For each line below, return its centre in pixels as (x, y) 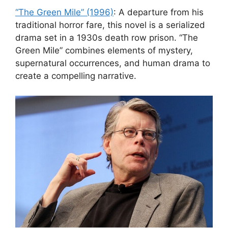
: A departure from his (159, 12)
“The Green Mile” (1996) (64, 12)
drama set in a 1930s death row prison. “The (107, 38)
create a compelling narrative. (76, 76)
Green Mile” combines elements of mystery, (104, 51)
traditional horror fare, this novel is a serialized (110, 25)
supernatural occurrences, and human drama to (113, 63)
